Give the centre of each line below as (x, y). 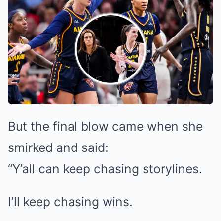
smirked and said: (58, 147)
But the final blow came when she (105, 126)
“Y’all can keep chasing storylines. (105, 168)
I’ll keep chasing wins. (70, 202)
